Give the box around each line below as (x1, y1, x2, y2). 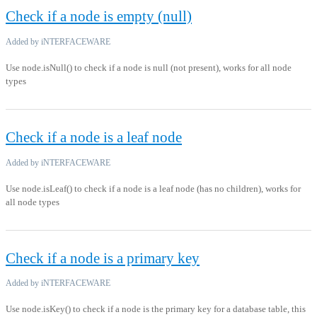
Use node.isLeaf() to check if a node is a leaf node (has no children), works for (6, 183, 301, 194)
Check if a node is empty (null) (6, 8, 192, 25)
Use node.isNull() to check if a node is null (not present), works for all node (6, 62, 292, 74)
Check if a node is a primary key (6, 249, 200, 267)
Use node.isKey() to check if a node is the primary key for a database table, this (6, 304, 306, 315)
